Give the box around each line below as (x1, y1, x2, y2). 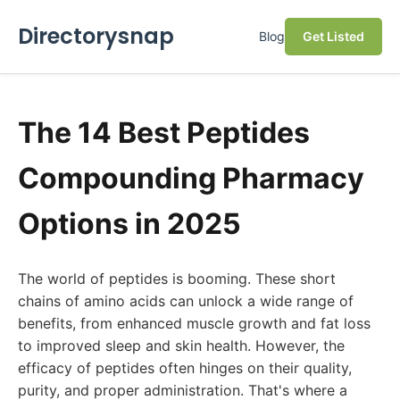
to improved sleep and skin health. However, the (18, 337, 345, 354)
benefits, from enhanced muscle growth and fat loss (18, 314, 371, 332)
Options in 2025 (18, 206, 241, 241)
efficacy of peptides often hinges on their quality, (18, 359, 352, 377)
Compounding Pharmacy (18, 161, 364, 196)
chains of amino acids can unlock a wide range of (18, 292, 354, 310)
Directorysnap (18, 21, 174, 51)
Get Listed (303, 29, 364, 44)
